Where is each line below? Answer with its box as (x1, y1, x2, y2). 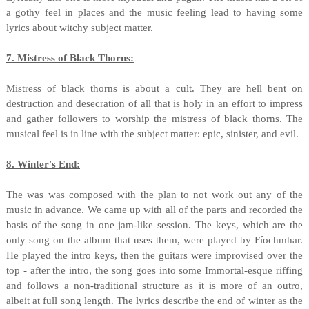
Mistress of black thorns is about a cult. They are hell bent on (6, 83, 303, 94)
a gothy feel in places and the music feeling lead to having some (6, 7, 303, 18)
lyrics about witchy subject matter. (6, 22, 153, 33)
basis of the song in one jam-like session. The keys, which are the (6, 219, 303, 230)
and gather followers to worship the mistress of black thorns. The (6, 113, 303, 124)
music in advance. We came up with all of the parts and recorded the (6, 204, 303, 215)
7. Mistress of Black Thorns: (6, 52, 134, 63)
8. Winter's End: (6, 159, 80, 170)
